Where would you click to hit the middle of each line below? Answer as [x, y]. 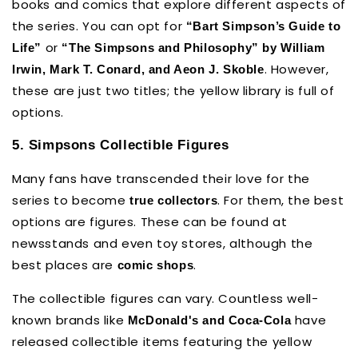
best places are [65, 265]
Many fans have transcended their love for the [161, 178]
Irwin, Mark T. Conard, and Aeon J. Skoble [138, 69]
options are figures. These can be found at [150, 221]
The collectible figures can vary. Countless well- [165, 298]
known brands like [70, 320]
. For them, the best [281, 200]
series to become [71, 200]
